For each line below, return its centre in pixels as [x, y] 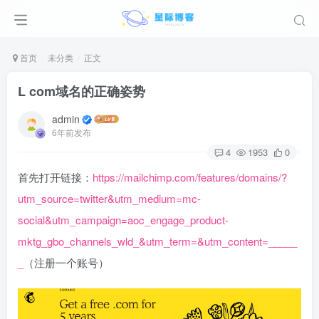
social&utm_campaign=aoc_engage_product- [123, 220]
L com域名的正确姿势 [82, 91]
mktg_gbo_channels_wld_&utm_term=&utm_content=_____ [157, 241]
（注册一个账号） [66, 262]
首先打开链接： [55, 177]
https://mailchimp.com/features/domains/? [190, 177]
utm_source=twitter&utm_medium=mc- [109, 198]
